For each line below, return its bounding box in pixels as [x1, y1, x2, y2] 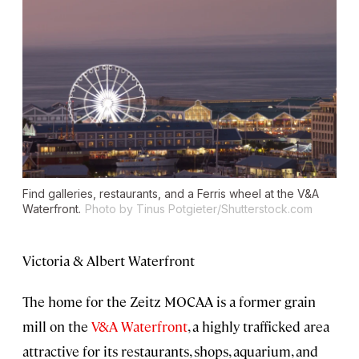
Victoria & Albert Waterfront [22, 251, 195, 269]
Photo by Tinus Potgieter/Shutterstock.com [85, 201, 313, 216]
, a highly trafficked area [188, 317, 329, 335]
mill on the [22, 317, 91, 335]
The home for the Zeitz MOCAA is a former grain [22, 292, 316, 310]
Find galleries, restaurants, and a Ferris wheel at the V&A [22, 186, 319, 200]
